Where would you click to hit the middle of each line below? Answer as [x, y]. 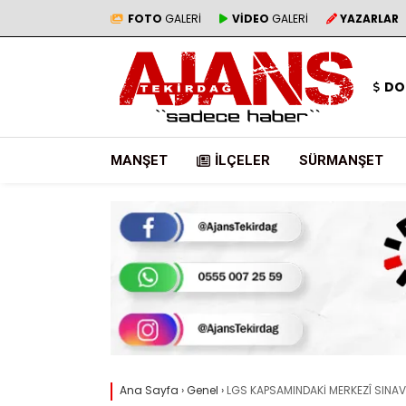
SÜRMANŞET [341, 160]
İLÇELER [242, 160]
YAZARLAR [369, 18]
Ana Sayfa [149, 391]
